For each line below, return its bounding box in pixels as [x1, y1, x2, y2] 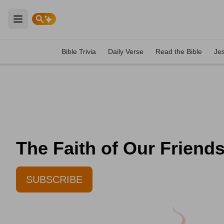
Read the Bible [155, 47, 202, 55]
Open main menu [17, 19, 86, 30]
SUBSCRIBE [26, 174, 82, 185]
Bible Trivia [61, 47, 96, 55]
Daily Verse [108, 47, 143, 55]
